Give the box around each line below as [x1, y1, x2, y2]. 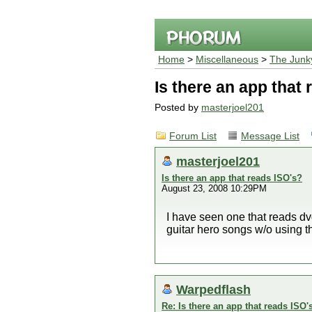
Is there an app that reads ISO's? [162, 173, 302, 183]
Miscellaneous [196, 54, 258, 65]
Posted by [155, 102, 201, 113]
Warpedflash [176, 282, 251, 297]
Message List [241, 131, 299, 141]
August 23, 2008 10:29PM [162, 183, 267, 194]
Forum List [169, 131, 217, 141]
